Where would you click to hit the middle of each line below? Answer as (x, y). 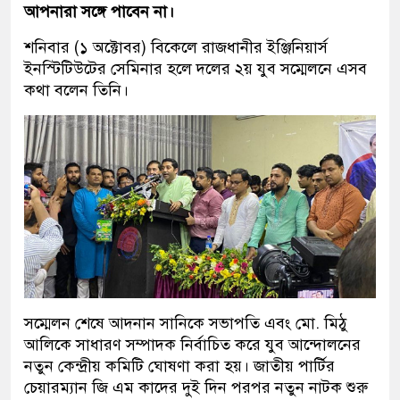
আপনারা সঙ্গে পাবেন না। (99, 12)
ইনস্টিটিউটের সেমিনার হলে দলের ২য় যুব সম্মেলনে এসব (196, 69)
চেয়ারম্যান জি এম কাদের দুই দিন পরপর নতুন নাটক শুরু (196, 388)
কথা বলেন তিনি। (76, 91)
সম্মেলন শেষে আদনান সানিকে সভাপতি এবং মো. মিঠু (186, 324)
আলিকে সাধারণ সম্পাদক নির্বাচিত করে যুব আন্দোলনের (192, 345)
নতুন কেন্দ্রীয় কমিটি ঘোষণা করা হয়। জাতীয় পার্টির (179, 367)
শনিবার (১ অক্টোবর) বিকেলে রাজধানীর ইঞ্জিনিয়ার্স (176, 48)
